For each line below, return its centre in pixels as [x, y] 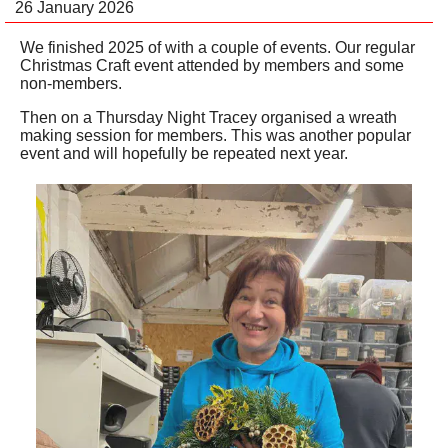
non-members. [71, 83]
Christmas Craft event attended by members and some [212, 65]
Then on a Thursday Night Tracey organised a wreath [208, 117]
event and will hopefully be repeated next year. [184, 153]
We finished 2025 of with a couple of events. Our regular [217, 47]
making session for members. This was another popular [215, 135]
